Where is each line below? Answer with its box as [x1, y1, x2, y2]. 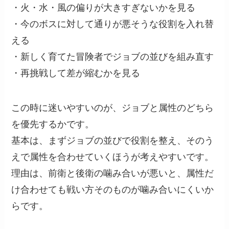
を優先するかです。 [11, 119, 95, 129]
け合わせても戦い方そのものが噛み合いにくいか [11, 184, 214, 195]
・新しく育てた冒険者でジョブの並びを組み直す [11, 51, 214, 62]
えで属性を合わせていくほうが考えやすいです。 [11, 151, 214, 162]
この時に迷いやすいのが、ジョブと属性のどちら [11, 102, 214, 113]
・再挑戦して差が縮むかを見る [11, 67, 141, 78]
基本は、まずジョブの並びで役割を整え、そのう [11, 135, 214, 146]
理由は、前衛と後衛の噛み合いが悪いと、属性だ [11, 168, 214, 178]
